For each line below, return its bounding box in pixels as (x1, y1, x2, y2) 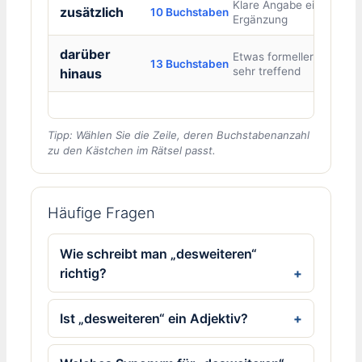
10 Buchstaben (149, 6, 229, 19)
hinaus (59, 65, 102, 82)
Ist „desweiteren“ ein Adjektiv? (60, 309, 249, 326)
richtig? (60, 264, 107, 281)
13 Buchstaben (149, 57, 229, 70)
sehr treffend (232, 64, 301, 78)
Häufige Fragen (48, 204, 155, 222)
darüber (59, 45, 111, 62)
